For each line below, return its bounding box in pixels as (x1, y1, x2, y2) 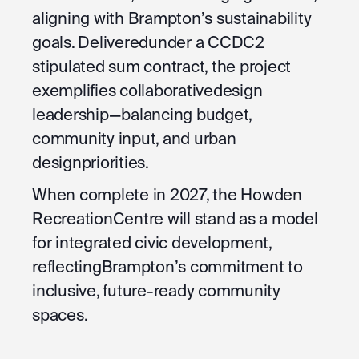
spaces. (32, 305, 88, 325)
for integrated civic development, (32, 232, 272, 253)
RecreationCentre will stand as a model (32, 208, 318, 229)
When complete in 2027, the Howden (32, 184, 302, 205)
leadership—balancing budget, (32, 104, 252, 125)
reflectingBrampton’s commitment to (32, 256, 303, 277)
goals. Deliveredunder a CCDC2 (32, 32, 264, 53)
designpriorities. (32, 152, 149, 173)
